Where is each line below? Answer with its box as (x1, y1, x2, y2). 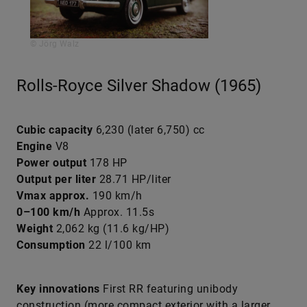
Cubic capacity (16, 123, 93, 136)
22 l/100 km (85, 238, 151, 251)
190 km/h (89, 189, 143, 202)
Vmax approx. (16, 189, 89, 202)
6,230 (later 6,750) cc (93, 123, 205, 136)
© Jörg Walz (30, 39, 79, 49)
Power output (16, 156, 90, 169)
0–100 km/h (16, 206, 80, 219)
